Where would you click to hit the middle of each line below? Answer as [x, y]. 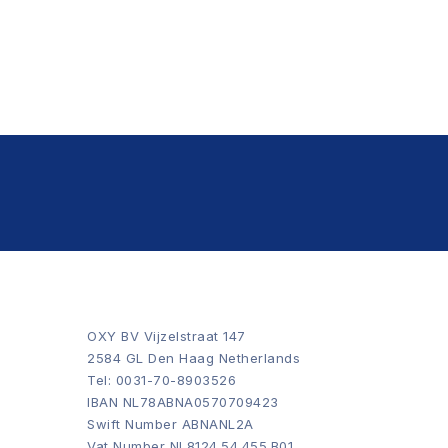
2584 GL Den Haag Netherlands [193, 358]
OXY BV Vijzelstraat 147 [166, 336]
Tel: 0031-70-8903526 [161, 380]
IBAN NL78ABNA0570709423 [183, 402]
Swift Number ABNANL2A [170, 424]
